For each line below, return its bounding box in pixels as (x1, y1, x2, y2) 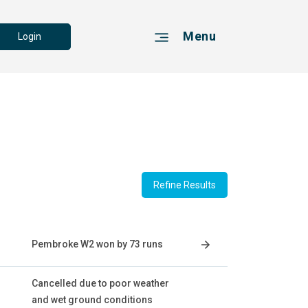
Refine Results (153, 179, 216, 190)
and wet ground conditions (32, 294, 153, 305)
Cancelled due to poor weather (32, 278, 169, 289)
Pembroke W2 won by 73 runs (32, 239, 163, 250)
